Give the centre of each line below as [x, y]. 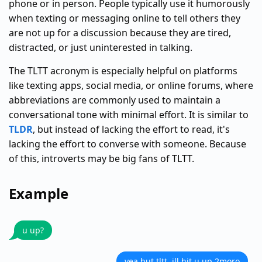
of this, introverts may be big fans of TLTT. [101, 158]
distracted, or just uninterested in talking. [101, 47]
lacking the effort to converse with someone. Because [127, 144]
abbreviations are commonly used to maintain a [115, 100]
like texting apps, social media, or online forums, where [131, 85]
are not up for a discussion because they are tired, [120, 33]
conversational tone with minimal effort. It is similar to [129, 115]
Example [39, 193]
